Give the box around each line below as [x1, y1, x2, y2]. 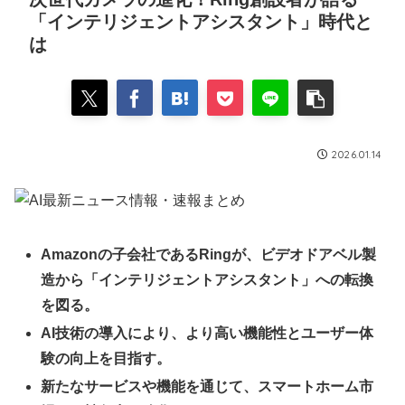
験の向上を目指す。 [41, 350, 172, 366]
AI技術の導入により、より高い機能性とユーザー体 [41, 325, 374, 341]
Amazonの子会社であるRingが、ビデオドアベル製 [41, 246, 377, 262]
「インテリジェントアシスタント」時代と [29, 11, 372, 32]
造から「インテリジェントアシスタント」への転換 [41, 271, 374, 287]
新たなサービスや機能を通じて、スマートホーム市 [41, 379, 374, 395]
